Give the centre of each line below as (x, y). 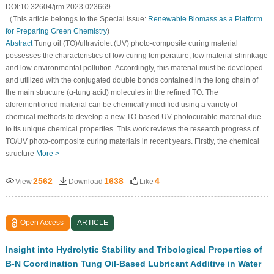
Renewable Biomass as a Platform (205, 19)
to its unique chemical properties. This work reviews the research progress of (132, 129)
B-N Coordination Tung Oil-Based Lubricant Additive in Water (133, 263)
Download (85, 181)
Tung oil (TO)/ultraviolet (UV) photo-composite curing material (135, 43)
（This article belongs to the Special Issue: (76, 19)
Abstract (19, 43)
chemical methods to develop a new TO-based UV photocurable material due (133, 117)
